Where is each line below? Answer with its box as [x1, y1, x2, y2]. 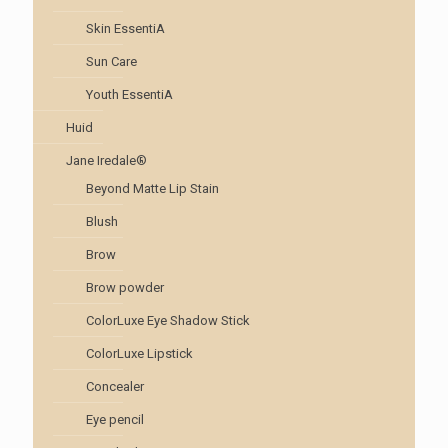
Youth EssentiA [86, 86, 173, 102]
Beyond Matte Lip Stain [86, 180, 219, 196]
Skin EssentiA [86, 20, 165, 36]
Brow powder [86, 279, 164, 295]
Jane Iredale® [66, 152, 147, 168]
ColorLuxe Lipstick [86, 345, 193, 361]
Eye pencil [86, 411, 144, 427]
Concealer [86, 378, 144, 394]
